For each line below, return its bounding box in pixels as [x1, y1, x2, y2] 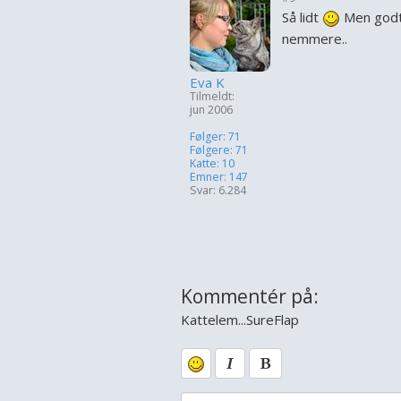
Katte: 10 [190, 156, 235, 171]
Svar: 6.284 [190, 183, 246, 198]
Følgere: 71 [190, 142, 248, 158]
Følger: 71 [190, 129, 241, 144]
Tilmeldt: [190, 89, 235, 104]
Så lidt [282, 8, 322, 26]
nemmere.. [282, 30, 347, 47]
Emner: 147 [190, 169, 248, 184]
